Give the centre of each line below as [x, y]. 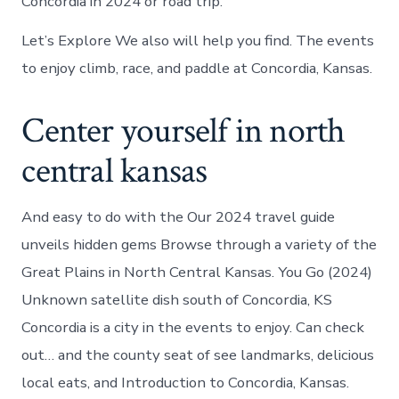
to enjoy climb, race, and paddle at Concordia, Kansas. [197, 68]
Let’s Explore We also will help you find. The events [198, 40]
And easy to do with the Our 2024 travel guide [179, 216]
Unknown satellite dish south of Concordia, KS [177, 299]
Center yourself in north [183, 130]
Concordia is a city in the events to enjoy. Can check [193, 327]
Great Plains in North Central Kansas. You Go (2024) [197, 272]
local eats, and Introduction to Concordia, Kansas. [186, 382]
